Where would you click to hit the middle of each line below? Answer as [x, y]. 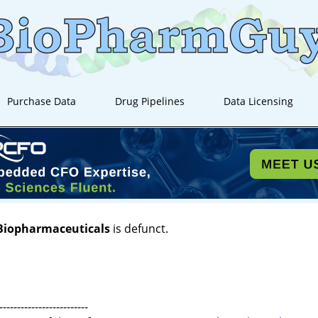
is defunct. [139, 229]
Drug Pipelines [150, 101]
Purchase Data [42, 101]
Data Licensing [259, 101]
